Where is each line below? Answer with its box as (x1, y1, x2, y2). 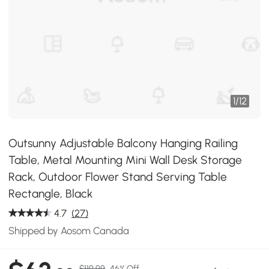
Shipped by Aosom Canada (8, 225, 130, 237)
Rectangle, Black (8, 187, 93, 201)
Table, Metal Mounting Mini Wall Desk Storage (8, 153, 243, 167)
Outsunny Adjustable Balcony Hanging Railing (8, 136, 238, 150)
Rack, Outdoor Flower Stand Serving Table (8, 170, 228, 184)
